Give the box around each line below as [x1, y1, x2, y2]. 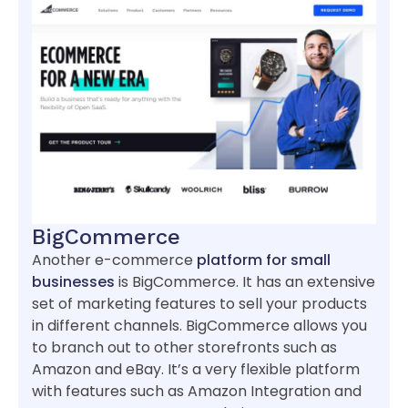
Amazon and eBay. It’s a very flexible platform [32, 358, 360, 380]
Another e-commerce [32, 249, 197, 270]
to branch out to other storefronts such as [32, 336, 337, 358]
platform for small [197, 249, 331, 270]
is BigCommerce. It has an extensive [115, 270, 375, 292]
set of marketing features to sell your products [32, 292, 367, 314]
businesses [32, 270, 115, 292]
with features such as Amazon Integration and [32, 380, 362, 402]
